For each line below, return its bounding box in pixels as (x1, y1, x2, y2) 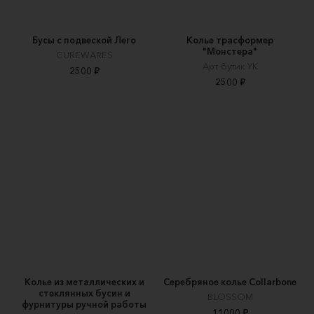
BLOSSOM (207, 290, 253, 302)
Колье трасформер (186, 34, 273, 46)
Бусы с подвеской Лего (32, 34, 136, 46)
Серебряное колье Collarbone (163, 275, 296, 287)
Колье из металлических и (24, 275, 144, 287)
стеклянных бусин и (38, 287, 130, 299)
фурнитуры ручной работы (22, 298, 146, 310)
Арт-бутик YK (202, 60, 258, 71)
